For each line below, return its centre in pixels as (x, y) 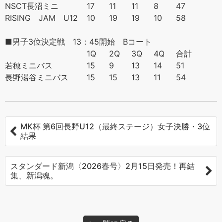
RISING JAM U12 (41, 18)
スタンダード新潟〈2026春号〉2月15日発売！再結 (103, 166)
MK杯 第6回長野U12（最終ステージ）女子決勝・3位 (115, 126)
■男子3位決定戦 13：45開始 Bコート (78, 41)
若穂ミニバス (29, 65)
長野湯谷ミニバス (37, 77)
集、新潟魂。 (34, 175)
